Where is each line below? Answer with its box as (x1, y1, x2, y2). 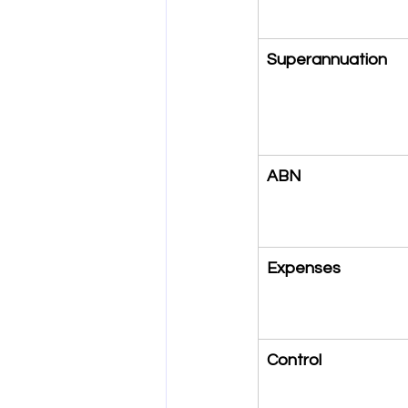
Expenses (267, 260, 341, 277)
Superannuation (267, 51, 387, 68)
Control (267, 352, 321, 369)
